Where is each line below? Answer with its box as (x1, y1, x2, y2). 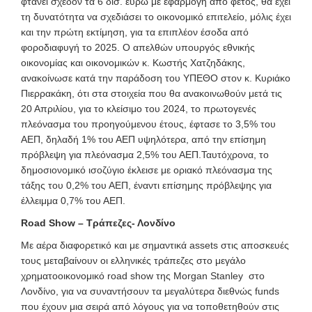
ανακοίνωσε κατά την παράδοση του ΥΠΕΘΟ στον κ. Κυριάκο (21, 72, 290, 84)
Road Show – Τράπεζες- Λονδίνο (21, 217, 175, 228)
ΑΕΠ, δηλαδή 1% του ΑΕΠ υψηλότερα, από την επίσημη (21, 133, 266, 145)
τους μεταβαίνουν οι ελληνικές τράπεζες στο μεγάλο (21, 254, 246, 266)
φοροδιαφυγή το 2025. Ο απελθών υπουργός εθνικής (21, 41, 255, 53)
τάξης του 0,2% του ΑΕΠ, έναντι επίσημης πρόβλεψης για (21, 179, 272, 191)
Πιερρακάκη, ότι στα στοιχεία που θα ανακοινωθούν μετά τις (21, 87, 282, 99)
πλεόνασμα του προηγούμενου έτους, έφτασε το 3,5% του (21, 118, 276, 130)
